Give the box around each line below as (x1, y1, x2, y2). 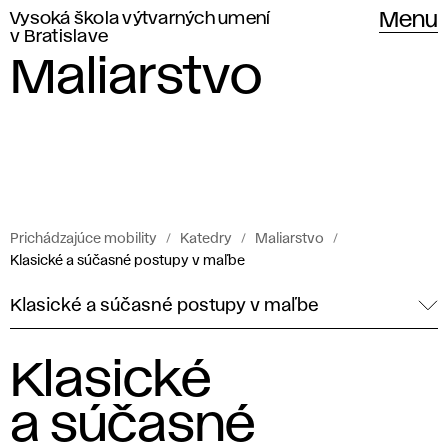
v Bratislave (10, 29, 108, 45)
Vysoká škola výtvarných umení (10, 11, 271, 27)
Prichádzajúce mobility (10, 233, 157, 245)
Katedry (180, 233, 232, 245)
